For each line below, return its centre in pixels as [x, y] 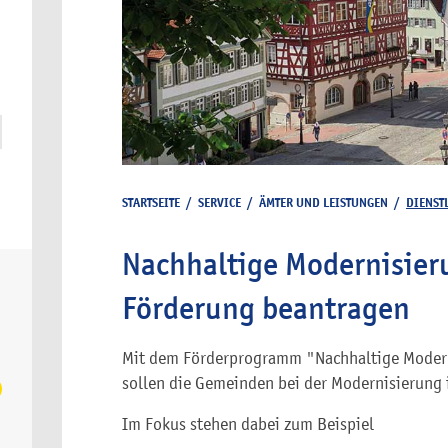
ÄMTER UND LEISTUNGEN [323, 202]
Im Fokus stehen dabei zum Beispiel [248, 424]
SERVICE [219, 202]
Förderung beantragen [266, 308]
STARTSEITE [151, 202]
